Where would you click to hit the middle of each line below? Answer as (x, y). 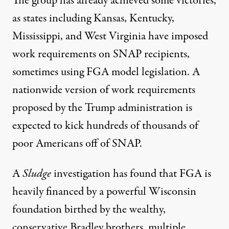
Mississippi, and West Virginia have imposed (110, 37)
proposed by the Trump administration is (102, 108)
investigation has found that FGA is (131, 174)
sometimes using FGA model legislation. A (106, 72)
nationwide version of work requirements (104, 90)
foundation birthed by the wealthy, (89, 210)
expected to (39, 126)
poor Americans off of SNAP (76, 144)
